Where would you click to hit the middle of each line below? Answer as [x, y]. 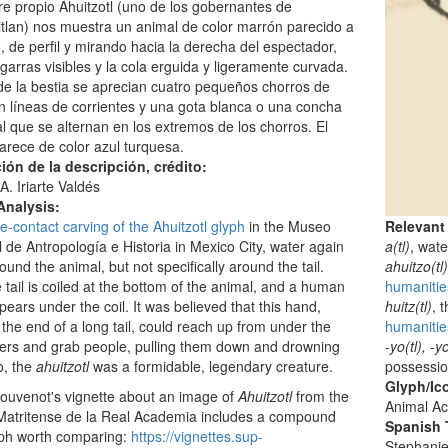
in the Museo [287, 226]
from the [320, 396]
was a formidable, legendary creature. [210, 366]
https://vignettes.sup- [196, 436]
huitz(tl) [409, 305]
